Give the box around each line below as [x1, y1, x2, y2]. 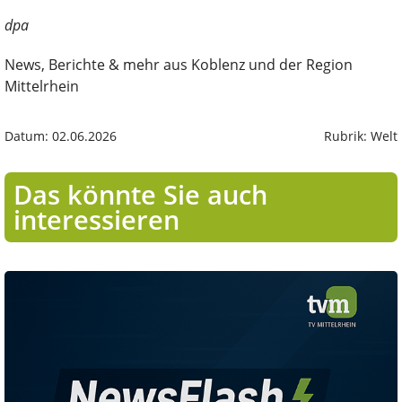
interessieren [13, 201, 179, 237]
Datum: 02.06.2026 [4, 127, 117, 144]
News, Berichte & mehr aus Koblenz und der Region [4, 54, 353, 74]
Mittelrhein [4, 75, 79, 96]
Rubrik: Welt [324, 127, 398, 144]
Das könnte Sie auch [13, 176, 267, 212]
